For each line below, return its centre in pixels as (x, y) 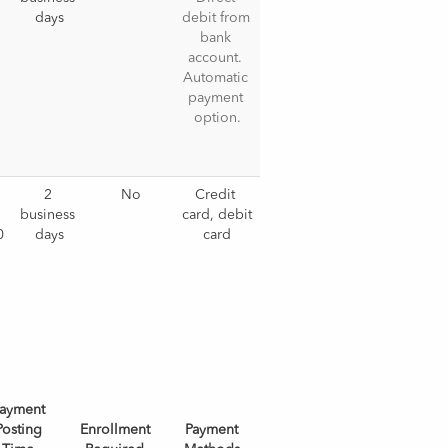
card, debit (217, 215)
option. (217, 118)
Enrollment (114, 430)
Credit (215, 195)
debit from (216, 18)
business (48, 215)
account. (215, 58)
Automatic (215, 78)
